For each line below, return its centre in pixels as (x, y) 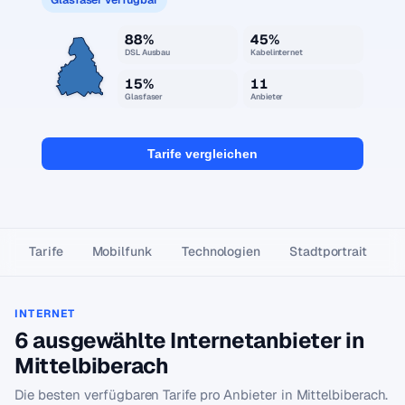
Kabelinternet (277, 52)
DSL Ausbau (148, 52)
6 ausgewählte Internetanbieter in (190, 340)
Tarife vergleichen (202, 154)
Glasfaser (144, 97)
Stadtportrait (329, 251)
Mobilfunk (122, 251)
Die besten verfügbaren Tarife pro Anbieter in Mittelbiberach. (202, 395)
